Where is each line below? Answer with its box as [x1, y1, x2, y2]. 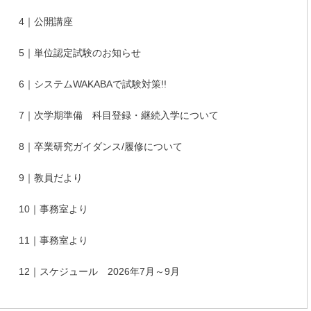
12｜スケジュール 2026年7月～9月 [19, 266, 180, 278]
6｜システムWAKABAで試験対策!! [19, 78, 167, 90]
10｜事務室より [19, 203, 88, 215]
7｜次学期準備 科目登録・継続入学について [19, 110, 219, 121]
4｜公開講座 [19, 16, 73, 28]
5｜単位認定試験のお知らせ [19, 47, 141, 59]
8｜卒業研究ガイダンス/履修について [19, 141, 183, 153]
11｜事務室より [19, 235, 88, 246]
